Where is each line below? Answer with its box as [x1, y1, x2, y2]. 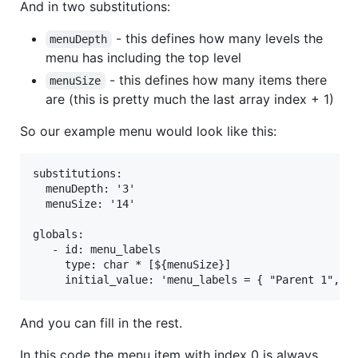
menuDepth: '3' [33, 181, 135, 195]
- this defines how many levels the [111, 30, 327, 46]
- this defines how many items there [105, 71, 331, 88]
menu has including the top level [46, 49, 241, 66]
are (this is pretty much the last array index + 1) [46, 90, 334, 107]
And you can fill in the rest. [20, 314, 182, 331]
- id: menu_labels [33, 242, 161, 256]
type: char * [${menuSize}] [33, 257, 231, 271]
